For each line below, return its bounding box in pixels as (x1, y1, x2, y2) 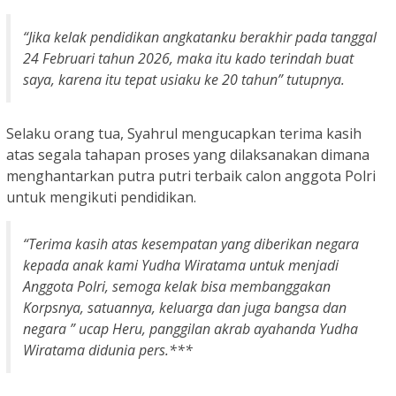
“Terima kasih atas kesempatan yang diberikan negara (23, 234, 359, 255)
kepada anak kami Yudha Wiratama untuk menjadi (23, 255, 339, 276)
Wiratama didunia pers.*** (23, 340, 193, 361)
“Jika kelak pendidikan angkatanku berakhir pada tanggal (23, 27, 377, 48)
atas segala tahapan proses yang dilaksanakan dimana (6, 145, 369, 165)
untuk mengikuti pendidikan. (6, 187, 196, 208)
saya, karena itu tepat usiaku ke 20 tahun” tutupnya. (23, 70, 345, 90)
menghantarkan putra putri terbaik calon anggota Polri (6, 166, 376, 187)
